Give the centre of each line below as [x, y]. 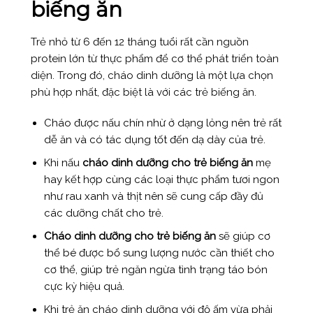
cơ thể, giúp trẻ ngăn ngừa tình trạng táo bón [156, 269]
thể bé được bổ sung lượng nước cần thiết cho [160, 253]
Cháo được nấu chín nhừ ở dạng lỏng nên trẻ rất [163, 123]
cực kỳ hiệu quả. [85, 286]
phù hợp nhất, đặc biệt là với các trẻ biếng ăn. [145, 93]
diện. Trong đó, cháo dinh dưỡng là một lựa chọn [152, 76]
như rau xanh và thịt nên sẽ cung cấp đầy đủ [154, 196]
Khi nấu [64, 162]
